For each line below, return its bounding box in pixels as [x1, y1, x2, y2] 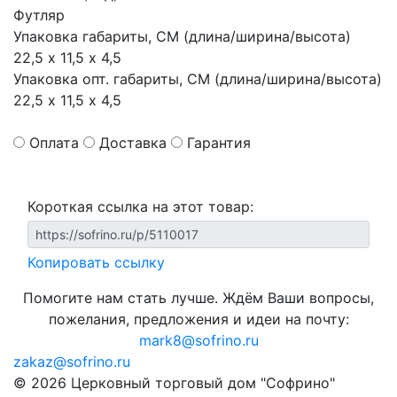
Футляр [13, 6, 65, 24]
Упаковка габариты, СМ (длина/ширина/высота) [13, 27, 351, 45]
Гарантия [187, 134, 251, 152]
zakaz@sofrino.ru [13, 353, 130, 370]
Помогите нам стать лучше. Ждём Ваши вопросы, [23, 289, 374, 307]
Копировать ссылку [27, 253, 165, 271]
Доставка [99, 134, 167, 152]
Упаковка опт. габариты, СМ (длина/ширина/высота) [13, 70, 382, 88]
